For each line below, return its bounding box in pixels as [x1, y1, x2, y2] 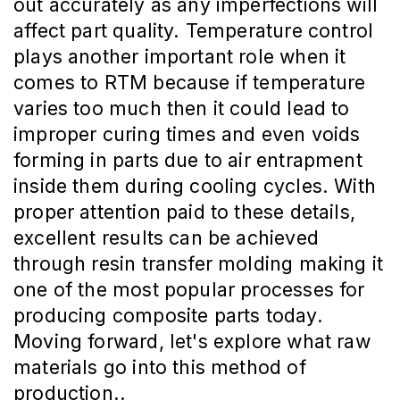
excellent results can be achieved [13, 226, 319, 250]
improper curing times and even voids [13, 122, 361, 146]
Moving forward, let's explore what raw [13, 329, 371, 354]
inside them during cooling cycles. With [13, 174, 377, 198]
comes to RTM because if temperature [13, 71, 366, 95]
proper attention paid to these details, [13, 200, 356, 224]
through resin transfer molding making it [13, 252, 384, 276]
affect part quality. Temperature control [13, 19, 374, 43]
